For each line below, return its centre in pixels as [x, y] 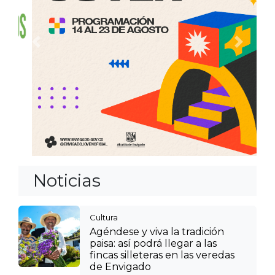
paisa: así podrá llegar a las [153, 243]
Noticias [67, 180]
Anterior [56, 48]
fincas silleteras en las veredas [162, 255]
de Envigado [120, 266]
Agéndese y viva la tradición [157, 231]
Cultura [104, 217]
